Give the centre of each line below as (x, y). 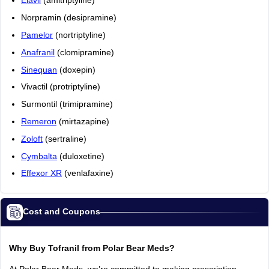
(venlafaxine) (87, 174)
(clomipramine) (84, 52)
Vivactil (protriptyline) (60, 87)
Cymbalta (39, 156)
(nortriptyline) (79, 35)
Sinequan (39, 70)
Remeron (38, 122)
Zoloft (32, 139)
